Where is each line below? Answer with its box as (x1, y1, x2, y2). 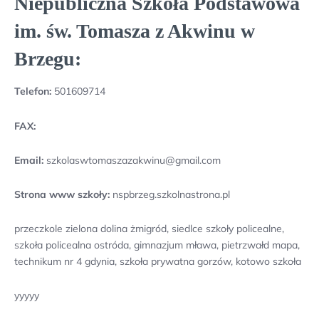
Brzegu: (14, 48, 81, 70)
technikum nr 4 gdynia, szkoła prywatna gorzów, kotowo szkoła (14, 255, 301, 268)
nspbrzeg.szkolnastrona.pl (110, 187, 230, 201)
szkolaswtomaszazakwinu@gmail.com (43, 153, 221, 167)
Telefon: (14, 85, 51, 98)
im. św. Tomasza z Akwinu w (14, 20, 255, 43)
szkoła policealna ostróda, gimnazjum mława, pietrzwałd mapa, (14, 239, 300, 252)
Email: (14, 153, 43, 167)
